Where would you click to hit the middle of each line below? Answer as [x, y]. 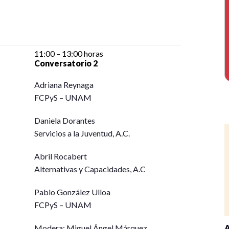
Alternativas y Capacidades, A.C [90, 169]
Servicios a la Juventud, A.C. [82, 133]
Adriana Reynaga [64, 85]
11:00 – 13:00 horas [69, 53]
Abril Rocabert [61, 156]
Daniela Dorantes [65, 120]
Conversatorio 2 [66, 63]
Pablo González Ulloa [72, 192]
